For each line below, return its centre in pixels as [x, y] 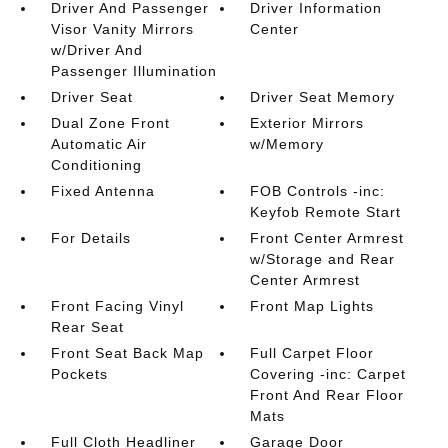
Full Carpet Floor [312, 353]
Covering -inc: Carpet [328, 374]
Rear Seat [87, 327]
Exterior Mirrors [307, 123]
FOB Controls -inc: [318, 191]
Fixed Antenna [102, 191]
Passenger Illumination [133, 71]
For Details [90, 238]
